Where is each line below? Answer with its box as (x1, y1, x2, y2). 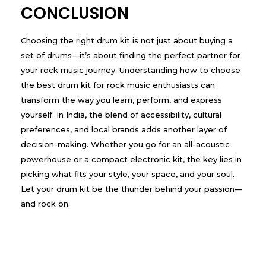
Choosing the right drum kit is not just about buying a (21, 36, 233, 46)
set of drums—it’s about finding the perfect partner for (21, 50, 240, 61)
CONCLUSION (21, 1, 129, 25)
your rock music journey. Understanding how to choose (21, 65, 240, 75)
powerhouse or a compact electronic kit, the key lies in (21, 154, 242, 164)
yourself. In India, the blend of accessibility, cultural (21, 110, 221, 120)
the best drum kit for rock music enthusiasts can (21, 80, 215, 90)
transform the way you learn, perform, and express (21, 95, 222, 105)
